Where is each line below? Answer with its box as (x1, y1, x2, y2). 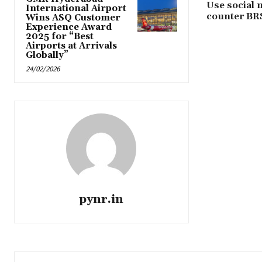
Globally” (26, 50, 68, 61)
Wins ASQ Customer (26, 12, 120, 24)
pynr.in (79, 192, 124, 208)
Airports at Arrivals (26, 40, 117, 52)
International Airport (26, 3, 126, 15)
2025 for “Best (26, 31, 94, 43)
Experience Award (26, 22, 112, 33)
